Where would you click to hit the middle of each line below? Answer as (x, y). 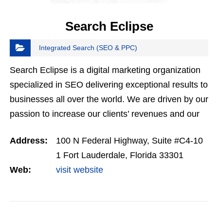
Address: (29, 141)
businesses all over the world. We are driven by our (109, 100)
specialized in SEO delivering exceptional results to (109, 85)
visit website (80, 170)
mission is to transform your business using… (98, 129)
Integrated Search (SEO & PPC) (88, 48)
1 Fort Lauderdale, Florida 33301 (120, 155)
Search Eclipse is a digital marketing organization (105, 70)
